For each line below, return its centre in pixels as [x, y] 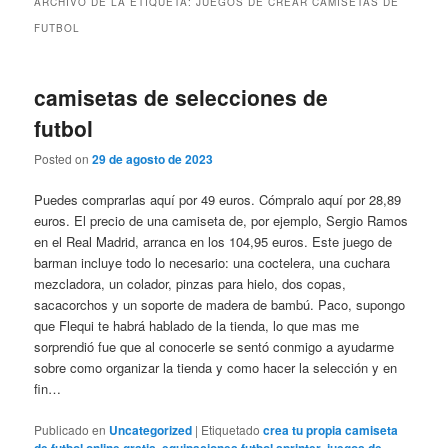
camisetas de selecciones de [181, 96]
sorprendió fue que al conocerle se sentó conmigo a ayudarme [214, 347]
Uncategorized [151, 429]
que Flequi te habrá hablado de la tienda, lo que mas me [197, 326]
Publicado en [70, 429]
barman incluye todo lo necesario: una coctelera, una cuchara [212, 263]
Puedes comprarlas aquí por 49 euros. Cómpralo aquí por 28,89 [218, 200]
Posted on [63, 159]
